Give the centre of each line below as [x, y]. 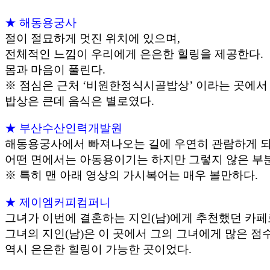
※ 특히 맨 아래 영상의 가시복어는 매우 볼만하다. [131, 175]
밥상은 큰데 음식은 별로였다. [80, 101]
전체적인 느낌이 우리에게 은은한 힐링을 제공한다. [134, 54]
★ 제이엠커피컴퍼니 [58, 202]
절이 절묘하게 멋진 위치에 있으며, [93, 39]
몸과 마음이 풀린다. [55, 70]
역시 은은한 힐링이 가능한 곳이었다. [98, 249]
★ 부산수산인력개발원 [64, 128]
